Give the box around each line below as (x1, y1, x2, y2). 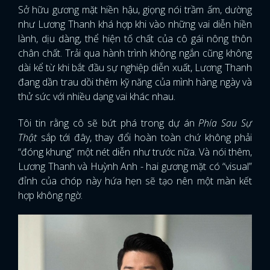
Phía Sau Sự (198, 116, 253, 130)
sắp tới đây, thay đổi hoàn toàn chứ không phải (40, 131, 252, 145)
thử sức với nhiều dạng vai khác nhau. (18, 90, 178, 104)
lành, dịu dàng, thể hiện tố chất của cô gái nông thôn (18, 32, 252, 46)
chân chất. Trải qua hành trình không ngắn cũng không (18, 46, 252, 60)
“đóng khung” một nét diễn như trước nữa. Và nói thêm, (18, 145, 252, 159)
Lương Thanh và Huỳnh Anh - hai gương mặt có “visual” (18, 160, 252, 174)
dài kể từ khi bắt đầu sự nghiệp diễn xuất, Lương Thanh (18, 61, 252, 75)
